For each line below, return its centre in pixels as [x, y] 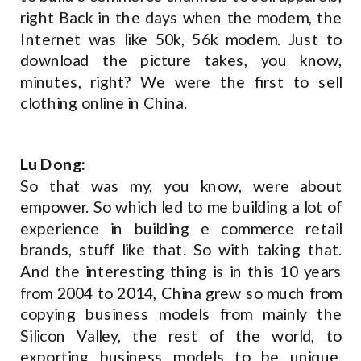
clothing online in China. [106, 103]
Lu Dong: [53, 164]
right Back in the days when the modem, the [181, 17]
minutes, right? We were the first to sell [181, 82]
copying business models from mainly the [181, 314]
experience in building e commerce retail [181, 228]
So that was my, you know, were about [181, 186]
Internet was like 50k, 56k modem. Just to [181, 39]
